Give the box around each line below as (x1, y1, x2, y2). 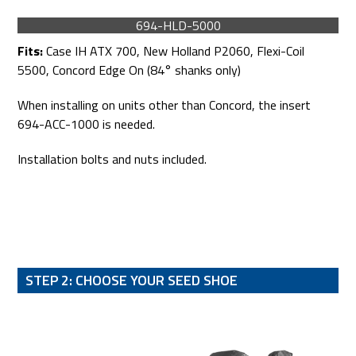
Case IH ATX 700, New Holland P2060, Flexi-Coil (43, 41, 305, 60)
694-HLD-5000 (135, 15, 221, 35)
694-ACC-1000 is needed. (17, 114, 156, 133)
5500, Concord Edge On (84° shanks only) (17, 60, 242, 79)
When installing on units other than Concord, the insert (17, 95, 311, 114)
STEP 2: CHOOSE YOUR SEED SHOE (25, 269, 238, 291)
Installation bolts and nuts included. (17, 149, 207, 168)
